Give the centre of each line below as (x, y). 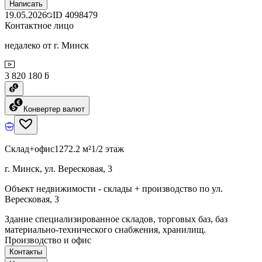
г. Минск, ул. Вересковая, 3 (58, 168)
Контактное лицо (39, 25)
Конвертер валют (54, 109)
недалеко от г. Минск (47, 45)
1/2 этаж (108, 149)
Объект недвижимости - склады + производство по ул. (114, 188)
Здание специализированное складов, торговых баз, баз (116, 219)
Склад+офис (30, 149)
